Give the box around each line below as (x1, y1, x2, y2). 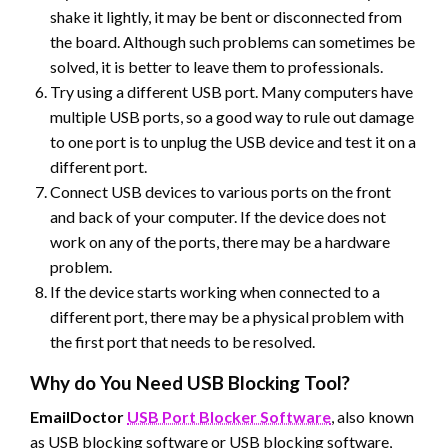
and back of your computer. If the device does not (50, 206, 386, 226)
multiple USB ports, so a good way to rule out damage (50, 106, 414, 126)
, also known (331, 406, 414, 426)
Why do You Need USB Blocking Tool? (30, 370, 350, 394)
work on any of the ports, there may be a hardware (50, 231, 390, 251)
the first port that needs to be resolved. (50, 331, 315, 351)
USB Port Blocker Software (127, 406, 331, 426)
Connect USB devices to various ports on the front (50, 181, 391, 201)
